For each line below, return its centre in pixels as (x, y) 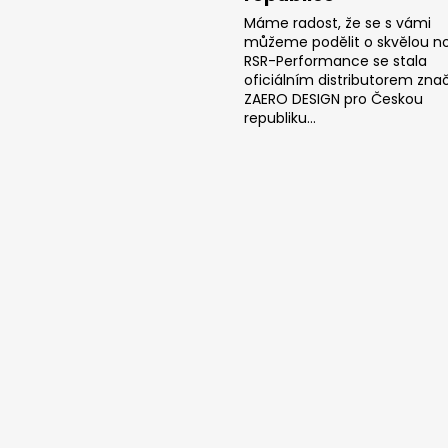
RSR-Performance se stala (335, 60)
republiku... (280, 117)
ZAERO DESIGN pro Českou (333, 98)
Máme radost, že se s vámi (337, 22)
